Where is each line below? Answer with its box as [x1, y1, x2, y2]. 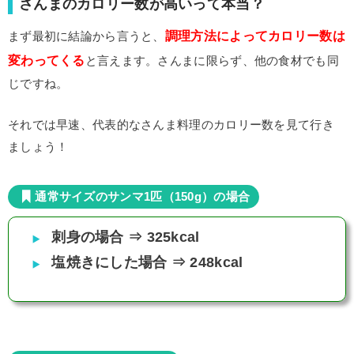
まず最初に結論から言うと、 [8, 29, 165, 43]
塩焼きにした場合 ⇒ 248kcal [51, 254, 243, 270]
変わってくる [8, 53, 85, 67]
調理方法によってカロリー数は [164, 28, 345, 43]
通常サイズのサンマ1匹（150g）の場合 [35, 189, 250, 203]
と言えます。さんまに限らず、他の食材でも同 [85, 54, 339, 67]
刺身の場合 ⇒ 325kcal [51, 228, 200, 245]
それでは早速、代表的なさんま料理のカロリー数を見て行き [8, 118, 334, 131]
